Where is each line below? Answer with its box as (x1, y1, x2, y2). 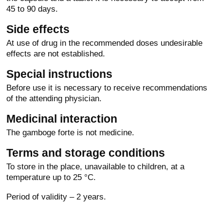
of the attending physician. (6, 93, 102, 104)
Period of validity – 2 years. (6, 192, 107, 202)
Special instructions (6, 68, 113, 81)
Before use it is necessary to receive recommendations (6, 83, 208, 93)
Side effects (6, 23, 70, 36)
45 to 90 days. (6, 4, 58, 14)
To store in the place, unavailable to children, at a (6, 162, 185, 172)
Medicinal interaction (6, 112, 118, 126)
